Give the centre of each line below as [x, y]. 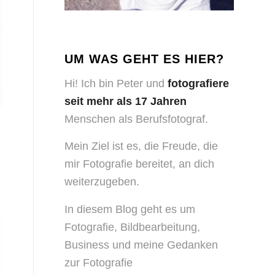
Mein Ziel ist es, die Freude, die [141, 146]
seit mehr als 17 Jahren [126, 101]
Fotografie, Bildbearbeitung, [133, 227]
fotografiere [197, 83]
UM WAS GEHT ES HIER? [145, 59]
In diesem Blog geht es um [130, 209]
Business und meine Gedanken [141, 245]
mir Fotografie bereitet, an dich [140, 164]
